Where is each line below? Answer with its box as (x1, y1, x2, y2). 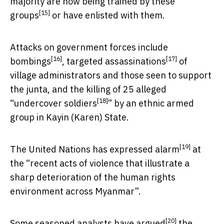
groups (10, 9, 39, 21)
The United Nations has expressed (10, 143, 155, 155)
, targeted (62, 55, 105, 67)
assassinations (105, 55, 166, 67)
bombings (10, 55, 51, 67)
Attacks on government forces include (10, 41, 168, 53)
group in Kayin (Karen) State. (10, 111, 129, 123)
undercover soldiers (14, 97, 97, 109)
